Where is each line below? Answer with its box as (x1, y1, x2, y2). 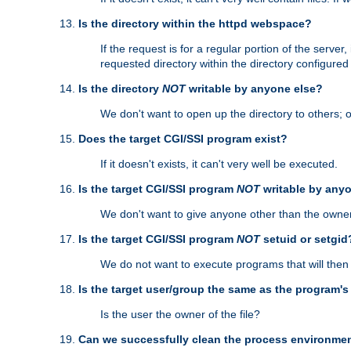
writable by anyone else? (186, 82, 323, 96)
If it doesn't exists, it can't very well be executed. (100, 157, 338, 171)
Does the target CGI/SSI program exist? (78, 132, 288, 146)
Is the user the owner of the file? (100, 308, 260, 321)
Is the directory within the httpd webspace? (78, 17, 312, 31)
